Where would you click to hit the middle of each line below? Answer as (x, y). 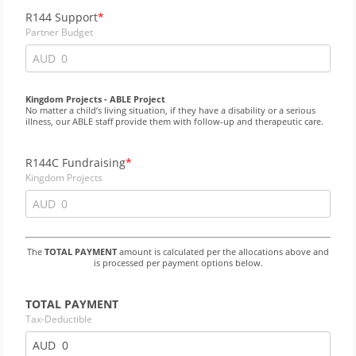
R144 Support (62, 17)
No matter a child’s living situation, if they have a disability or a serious (170, 111)
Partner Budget (59, 32)
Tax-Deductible (59, 319)
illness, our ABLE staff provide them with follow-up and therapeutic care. (174, 122)
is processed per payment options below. (178, 263)
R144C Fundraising (75, 162)
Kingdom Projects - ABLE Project (95, 100)
